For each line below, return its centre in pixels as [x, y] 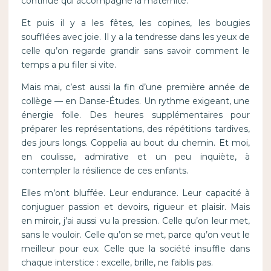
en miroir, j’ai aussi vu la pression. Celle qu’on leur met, [135, 221]
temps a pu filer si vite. [68, 65]
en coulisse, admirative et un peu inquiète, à [135, 157]
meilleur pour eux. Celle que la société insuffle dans [135, 249]
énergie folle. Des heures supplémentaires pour [135, 115]
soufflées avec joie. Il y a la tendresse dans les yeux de [135, 37]
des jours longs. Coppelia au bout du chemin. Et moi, [135, 143]
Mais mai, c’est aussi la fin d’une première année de [135, 87]
